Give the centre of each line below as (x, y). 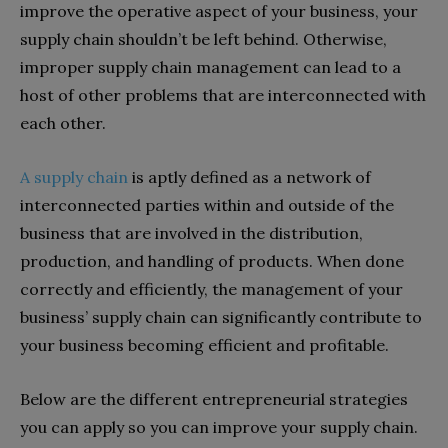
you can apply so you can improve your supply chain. (221, 426)
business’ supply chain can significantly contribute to (221, 316)
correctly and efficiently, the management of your (211, 288)
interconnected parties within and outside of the (207, 204)
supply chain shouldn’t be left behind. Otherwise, (203, 38)
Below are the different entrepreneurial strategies (214, 398)
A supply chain (74, 176)
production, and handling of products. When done (212, 260)
